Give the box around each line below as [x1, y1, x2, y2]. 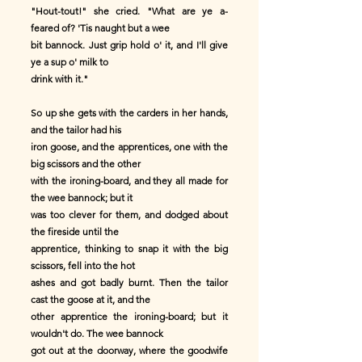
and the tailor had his [31, 124, 121, 136]
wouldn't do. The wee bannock [31, 327, 163, 339]
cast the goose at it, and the [31, 293, 150, 305]
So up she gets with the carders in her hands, [31, 107, 228, 119]
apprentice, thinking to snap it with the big [31, 242, 228, 255]
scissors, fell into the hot [31, 259, 135, 271]
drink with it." [31, 73, 88, 85]
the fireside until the [31, 225, 119, 238]
